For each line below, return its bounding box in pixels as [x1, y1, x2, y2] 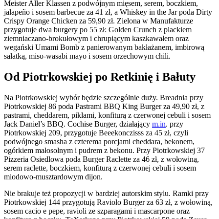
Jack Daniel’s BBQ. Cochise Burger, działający [4, 119, 152, 128]
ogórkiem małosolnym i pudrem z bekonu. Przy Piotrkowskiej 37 [4, 146, 205, 154]
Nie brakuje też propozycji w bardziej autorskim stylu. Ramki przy [4, 189, 209, 197]
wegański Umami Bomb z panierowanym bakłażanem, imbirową [4, 43, 204, 51]
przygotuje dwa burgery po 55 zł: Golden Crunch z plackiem [4, 25, 192, 34]
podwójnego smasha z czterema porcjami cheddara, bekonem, [4, 137, 195, 146]
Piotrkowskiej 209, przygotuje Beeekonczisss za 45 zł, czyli [4, 128, 188, 137]
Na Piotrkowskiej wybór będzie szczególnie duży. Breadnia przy [4, 93, 203, 102]
